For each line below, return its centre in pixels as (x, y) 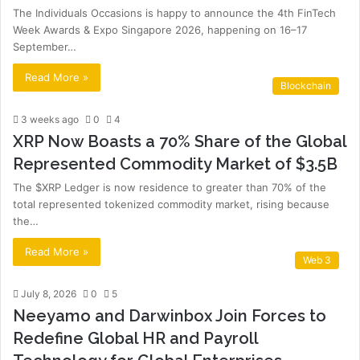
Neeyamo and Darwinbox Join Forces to (170, 316)
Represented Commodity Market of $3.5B (175, 164)
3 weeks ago (50, 119)
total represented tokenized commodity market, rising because (171, 204)
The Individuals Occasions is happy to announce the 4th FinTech (174, 13)
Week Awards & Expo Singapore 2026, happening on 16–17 (160, 30)
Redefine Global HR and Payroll (135, 338)
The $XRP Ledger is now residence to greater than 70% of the (170, 187)
